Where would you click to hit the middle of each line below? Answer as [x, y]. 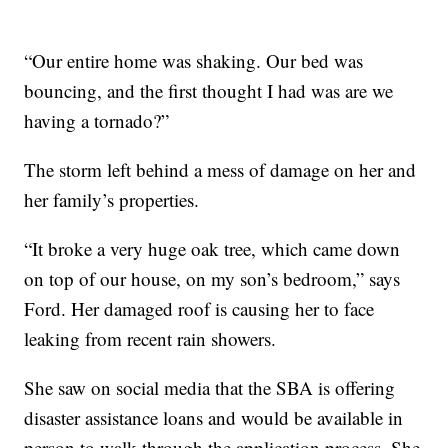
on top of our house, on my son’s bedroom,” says [212, 278]
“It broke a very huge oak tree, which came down [212, 248]
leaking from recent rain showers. [150, 338]
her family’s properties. [112, 199]
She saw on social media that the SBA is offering [210, 387]
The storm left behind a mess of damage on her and [220, 169]
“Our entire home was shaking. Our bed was [194, 60]
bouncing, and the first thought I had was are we [209, 90]
